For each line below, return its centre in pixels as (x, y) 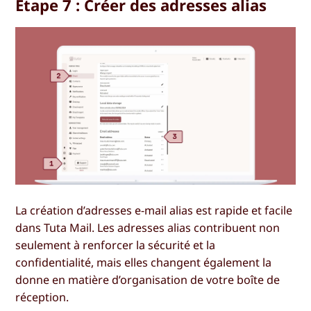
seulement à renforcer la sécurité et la (116, 245)
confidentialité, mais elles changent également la (144, 262)
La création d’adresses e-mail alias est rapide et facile (154, 210)
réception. (42, 297)
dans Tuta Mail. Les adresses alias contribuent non (148, 227)
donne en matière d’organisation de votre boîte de (148, 279)
